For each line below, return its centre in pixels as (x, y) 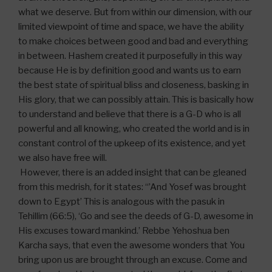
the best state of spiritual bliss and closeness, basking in (134, 85)
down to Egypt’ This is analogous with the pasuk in (121, 202)
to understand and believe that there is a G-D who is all (130, 114)
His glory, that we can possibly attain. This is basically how (136, 100)
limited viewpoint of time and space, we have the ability (131, 27)
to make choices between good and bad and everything (133, 41)
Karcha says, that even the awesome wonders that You (131, 245)
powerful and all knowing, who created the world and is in (134, 129)
